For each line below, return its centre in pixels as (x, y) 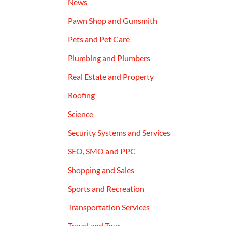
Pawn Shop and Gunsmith (113, 20)
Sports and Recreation (106, 188)
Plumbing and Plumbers (109, 58)
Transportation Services (109, 207)
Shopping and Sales (101, 169)
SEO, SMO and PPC (102, 151)
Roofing (81, 95)
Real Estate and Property (111, 76)
